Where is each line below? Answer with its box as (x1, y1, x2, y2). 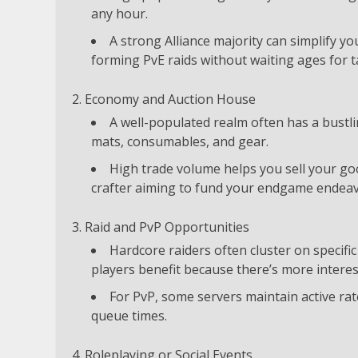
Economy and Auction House (85, 89, 256, 108)
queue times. (91, 306, 167, 324)
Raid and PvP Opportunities (85, 217, 249, 236)
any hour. (91, 4, 148, 22)
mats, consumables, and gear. (91, 132, 268, 150)
